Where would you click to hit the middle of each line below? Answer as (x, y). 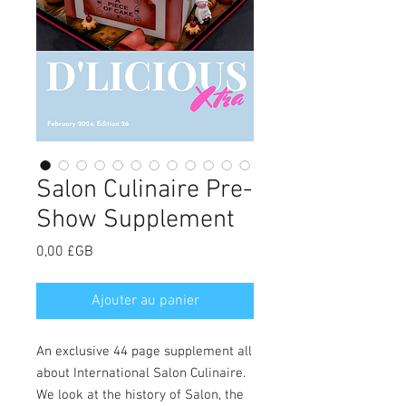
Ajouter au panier (145, 300)
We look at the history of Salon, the (140, 395)
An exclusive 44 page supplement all (144, 351)
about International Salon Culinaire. (141, 373)
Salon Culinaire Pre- (144, 190)
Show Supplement (135, 220)
